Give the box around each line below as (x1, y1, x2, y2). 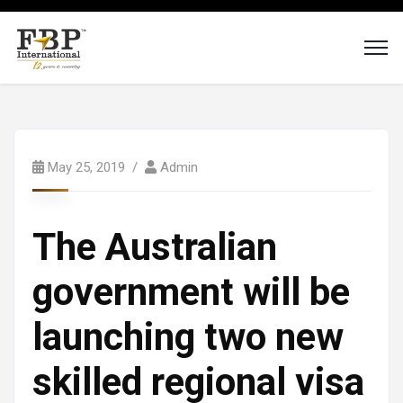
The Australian (32, 225, 277, 269)
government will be (32, 270, 350, 314)
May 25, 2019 (48, 159, 125, 175)
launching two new (32, 315, 344, 359)
